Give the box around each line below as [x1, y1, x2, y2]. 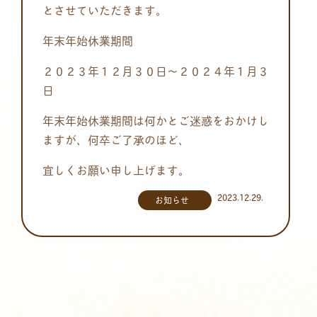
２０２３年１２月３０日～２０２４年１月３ [42, 61, 269, 79]
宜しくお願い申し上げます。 [42, 160, 190, 178]
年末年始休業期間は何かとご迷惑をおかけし [42, 110, 269, 129]
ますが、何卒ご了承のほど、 [42, 129, 190, 148]
